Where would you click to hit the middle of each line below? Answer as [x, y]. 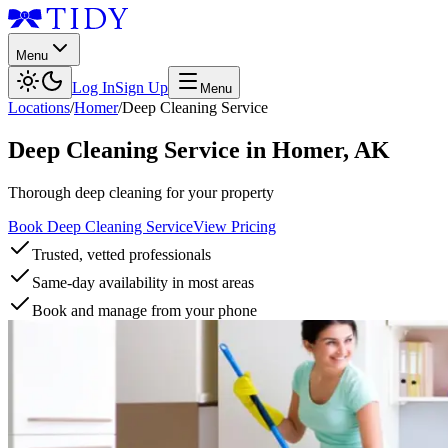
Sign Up [141, 87]
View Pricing [234, 226]
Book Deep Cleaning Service [100, 226]
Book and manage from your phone [144, 310]
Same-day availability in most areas [143, 282]
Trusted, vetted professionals [121, 254]
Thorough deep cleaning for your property [141, 192]
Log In [93, 87]
